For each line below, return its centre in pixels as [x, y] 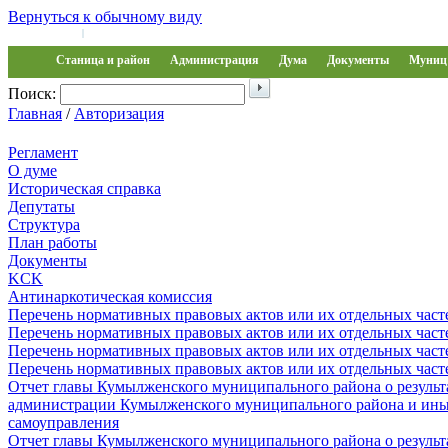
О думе [32, 170]
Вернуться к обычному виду [105, 16]
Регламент [43, 152]
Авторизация [119, 113]
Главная [35, 113]
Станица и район [103, 60]
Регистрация [120, 32]
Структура [44, 224]
